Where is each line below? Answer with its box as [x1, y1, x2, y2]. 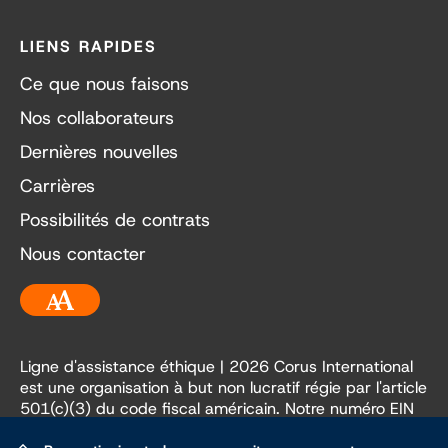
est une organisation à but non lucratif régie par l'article [20, 377, 427, 399]
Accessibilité [20, 322, 122, 347]
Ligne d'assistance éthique [20, 356, 215, 378]
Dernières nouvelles [20, 140, 178, 165]
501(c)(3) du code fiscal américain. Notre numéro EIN [20, 398, 414, 420]
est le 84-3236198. [20, 419, 167, 441]
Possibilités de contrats [20, 208, 210, 233]
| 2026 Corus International [215, 356, 413, 378]
